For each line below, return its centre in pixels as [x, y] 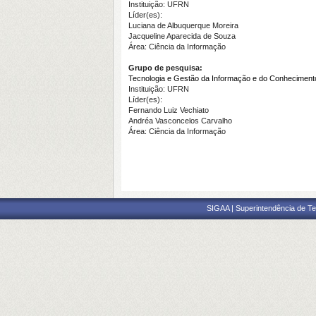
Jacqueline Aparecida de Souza [182, 36]
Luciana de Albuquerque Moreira [183, 25]
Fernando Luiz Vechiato [169, 110]
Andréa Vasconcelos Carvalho [180, 121]
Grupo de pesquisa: [165, 68]
